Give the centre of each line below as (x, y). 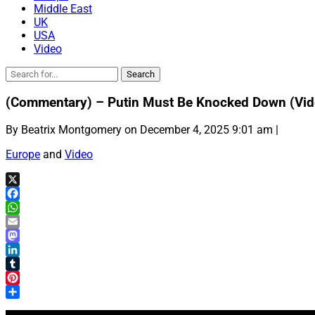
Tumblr (23, 278)
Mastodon (31, 250)
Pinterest (27, 292)
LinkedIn (27, 264)
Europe (23, 155)
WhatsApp (31, 221)
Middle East (63, 9)
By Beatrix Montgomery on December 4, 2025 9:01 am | (142, 130)
